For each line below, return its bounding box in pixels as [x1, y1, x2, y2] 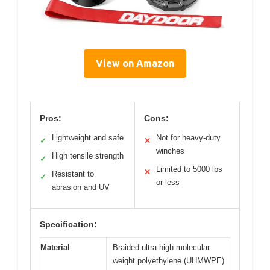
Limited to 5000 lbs [156, 164, 222, 174]
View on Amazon [96, 57, 174, 69]
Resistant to [52, 169, 94, 178]
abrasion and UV [52, 182, 110, 192]
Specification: [40, 219, 97, 229]
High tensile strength [52, 151, 124, 160]
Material [40, 242, 70, 252]
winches [156, 146, 184, 155]
